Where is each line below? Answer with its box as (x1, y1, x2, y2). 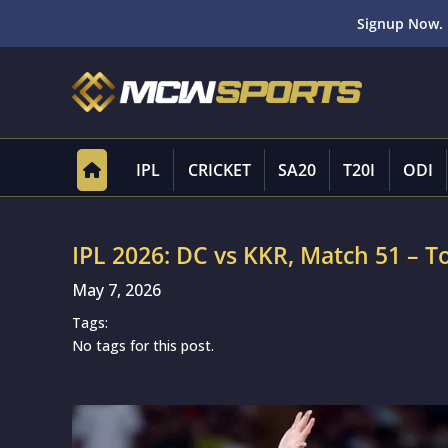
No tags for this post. (72, 336, 214, 355)
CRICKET (187, 159, 251, 181)
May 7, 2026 (72, 279, 161, 301)
